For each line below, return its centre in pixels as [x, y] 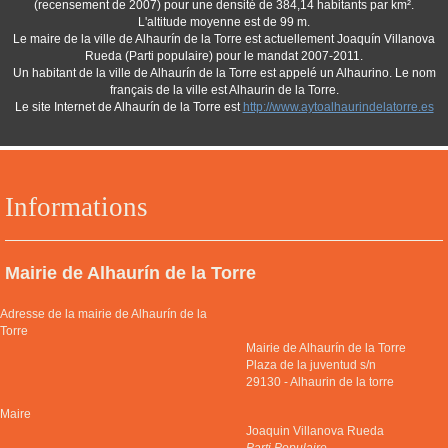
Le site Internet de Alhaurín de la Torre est [128, 107]
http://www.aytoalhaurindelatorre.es [338, 107]
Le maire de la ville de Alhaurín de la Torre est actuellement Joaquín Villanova [224, 39]
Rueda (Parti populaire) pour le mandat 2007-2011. [224, 56]
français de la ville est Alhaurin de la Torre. [224, 90]
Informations [76, 207]
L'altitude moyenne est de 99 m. [224, 22]
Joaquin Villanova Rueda [315, 431]
